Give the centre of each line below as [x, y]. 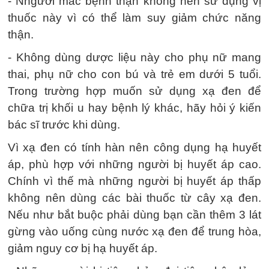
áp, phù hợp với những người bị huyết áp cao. [134, 164]
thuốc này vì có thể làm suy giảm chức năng [134, 17]
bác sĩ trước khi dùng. [64, 124]
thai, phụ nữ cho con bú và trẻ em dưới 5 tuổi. [134, 74]
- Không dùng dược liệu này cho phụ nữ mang [134, 57]
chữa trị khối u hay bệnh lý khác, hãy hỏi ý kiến [134, 107]
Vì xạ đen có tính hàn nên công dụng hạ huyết [134, 147]
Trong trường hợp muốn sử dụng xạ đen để [134, 91]
